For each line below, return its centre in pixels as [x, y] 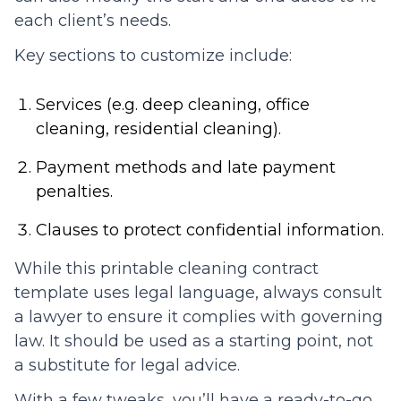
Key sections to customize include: [153, 55]
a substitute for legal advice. [127, 365]
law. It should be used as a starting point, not [194, 341]
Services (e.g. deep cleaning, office [173, 104]
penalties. [74, 191]
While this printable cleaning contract [166, 268]
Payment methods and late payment [186, 167]
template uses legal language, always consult [198, 292]
